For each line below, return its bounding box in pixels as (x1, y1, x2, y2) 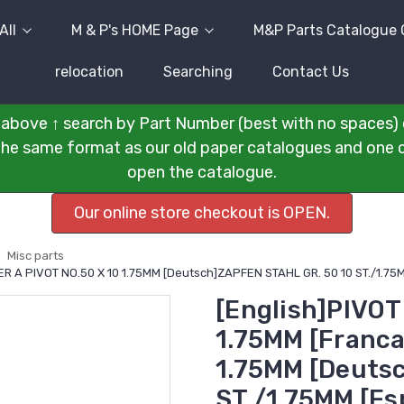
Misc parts (7, 249, 64, 262)
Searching (163, 63, 233, 80)
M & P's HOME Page (70, 22, 198, 39)
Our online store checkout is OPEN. (74, 203, 330, 223)
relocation (55, 63, 124, 80)
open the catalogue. (127, 162, 277, 182)
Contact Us (272, 63, 349, 80)
